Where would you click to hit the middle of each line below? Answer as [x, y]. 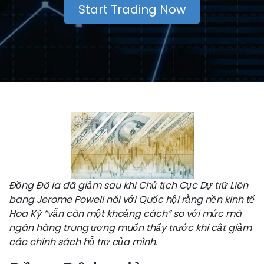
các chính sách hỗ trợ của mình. [83, 242]
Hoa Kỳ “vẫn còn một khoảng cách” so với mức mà [125, 214]
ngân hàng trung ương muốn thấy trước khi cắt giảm [130, 228]
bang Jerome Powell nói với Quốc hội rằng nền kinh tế [132, 200]
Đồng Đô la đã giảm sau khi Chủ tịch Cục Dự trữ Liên [128, 186]
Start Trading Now [132, 9]
